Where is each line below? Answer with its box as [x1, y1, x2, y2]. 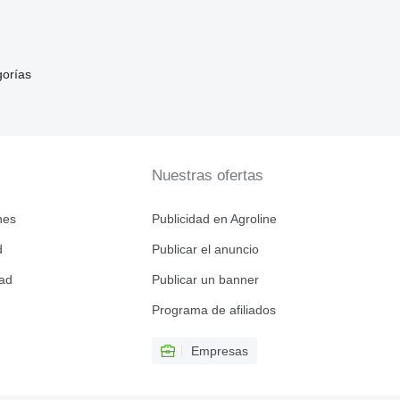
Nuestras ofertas [151, 167, 263, 185]
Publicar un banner [151, 272, 259, 287]
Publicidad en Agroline [151, 212, 277, 227]
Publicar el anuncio [151, 242, 259, 257]
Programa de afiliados [151, 303, 276, 318]
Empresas [190, 344, 248, 359]
